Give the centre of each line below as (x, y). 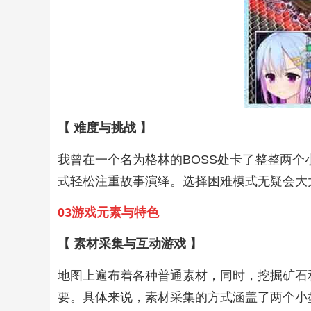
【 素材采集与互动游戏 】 (130, 244)
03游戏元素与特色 (109, 212)
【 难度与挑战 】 (105, 128)
